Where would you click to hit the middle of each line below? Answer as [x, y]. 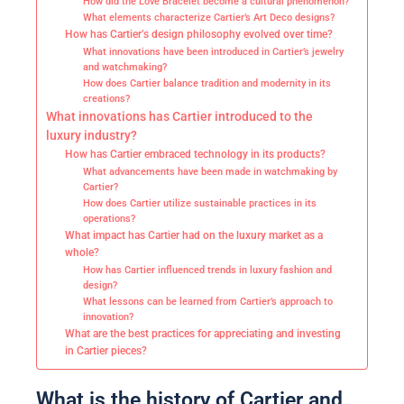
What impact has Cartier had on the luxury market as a [194, 236]
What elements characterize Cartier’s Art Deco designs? [208, 18]
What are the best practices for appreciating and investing [203, 334]
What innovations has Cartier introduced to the [179, 117]
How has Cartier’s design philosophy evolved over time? [199, 35]
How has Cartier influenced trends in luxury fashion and [207, 271]
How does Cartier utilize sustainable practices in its [199, 204]
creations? [106, 99]
